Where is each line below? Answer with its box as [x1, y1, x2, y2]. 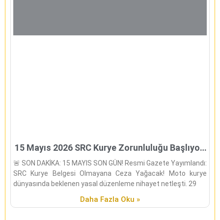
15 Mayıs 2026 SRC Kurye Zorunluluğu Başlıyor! [14, 142, 206, 153]
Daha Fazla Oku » [80, 195, 140, 204]
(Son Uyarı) [87, 154, 133, 165]
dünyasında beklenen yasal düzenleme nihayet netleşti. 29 [13, 180, 196, 188]
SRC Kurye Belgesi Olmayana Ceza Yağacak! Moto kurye [13, 169, 207, 178]
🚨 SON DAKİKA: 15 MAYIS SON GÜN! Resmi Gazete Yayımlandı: [13, 159, 207, 167]
